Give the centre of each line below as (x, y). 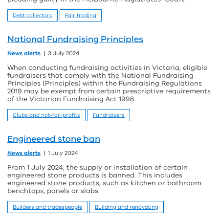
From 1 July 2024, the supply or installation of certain (98, 167)
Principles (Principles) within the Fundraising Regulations (105, 83)
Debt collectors (33, 15)
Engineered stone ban (54, 139)
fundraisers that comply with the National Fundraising (100, 76)
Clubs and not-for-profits (46, 115)
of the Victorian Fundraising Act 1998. (71, 99)
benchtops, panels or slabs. (54, 191)
